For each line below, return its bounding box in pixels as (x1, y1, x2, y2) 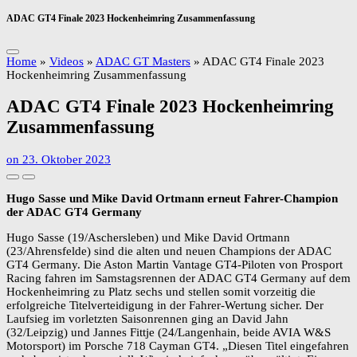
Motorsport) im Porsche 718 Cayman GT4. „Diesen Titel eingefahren (6, 339, 349, 353)
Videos (49, 54, 84, 68)
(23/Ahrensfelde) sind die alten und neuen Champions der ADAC (6, 245, 331, 258)
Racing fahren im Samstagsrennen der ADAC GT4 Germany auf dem (6, 272, 351, 285)
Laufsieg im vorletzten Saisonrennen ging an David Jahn (6, 312, 288, 326)
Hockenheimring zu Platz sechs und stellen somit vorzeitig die (6, 285, 316, 299)
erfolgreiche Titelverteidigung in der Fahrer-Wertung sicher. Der (6, 299, 324, 312)
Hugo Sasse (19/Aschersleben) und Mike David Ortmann (6, 231, 290, 245)
